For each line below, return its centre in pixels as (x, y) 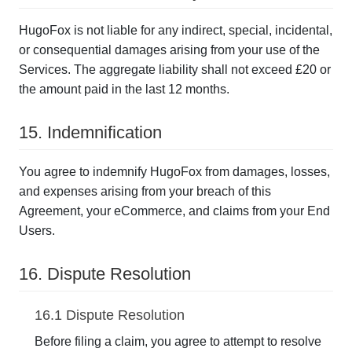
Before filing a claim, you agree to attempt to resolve (178, 341)
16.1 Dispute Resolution (110, 315)
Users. (37, 231)
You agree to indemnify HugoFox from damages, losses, (174, 172)
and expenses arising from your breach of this (145, 191)
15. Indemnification (90, 132)
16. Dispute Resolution (105, 274)
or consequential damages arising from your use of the (169, 50)
